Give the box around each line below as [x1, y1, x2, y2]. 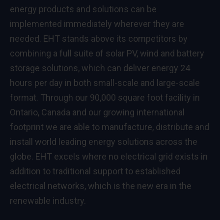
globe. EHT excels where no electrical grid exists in [10, 151, 208, 162]
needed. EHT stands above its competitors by [10, 33, 188, 44]
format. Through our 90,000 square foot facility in [10, 92, 200, 103]
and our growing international [70, 107, 185, 117]
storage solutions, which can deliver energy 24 [10, 62, 190, 73]
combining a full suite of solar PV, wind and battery [10, 48, 204, 58]
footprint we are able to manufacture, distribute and [10, 121, 209, 132]
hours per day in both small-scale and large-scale [10, 77, 200, 88]
